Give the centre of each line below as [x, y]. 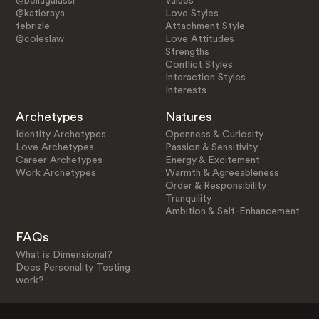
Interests [186, 90]
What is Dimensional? [64, 255]
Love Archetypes [54, 147]
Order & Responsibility [216, 185]
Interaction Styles [206, 77]
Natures [189, 116]
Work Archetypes [56, 173]
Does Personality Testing [73, 268]
